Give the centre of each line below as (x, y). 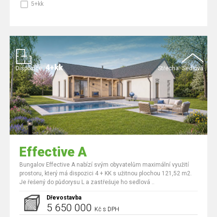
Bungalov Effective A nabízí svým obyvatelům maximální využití (104, 165)
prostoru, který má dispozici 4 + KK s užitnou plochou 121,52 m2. (106, 173)
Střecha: (169, 68)
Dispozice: (30, 68)
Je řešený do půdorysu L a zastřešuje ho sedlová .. (87, 182)
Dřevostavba (64, 198)
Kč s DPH (107, 209)
